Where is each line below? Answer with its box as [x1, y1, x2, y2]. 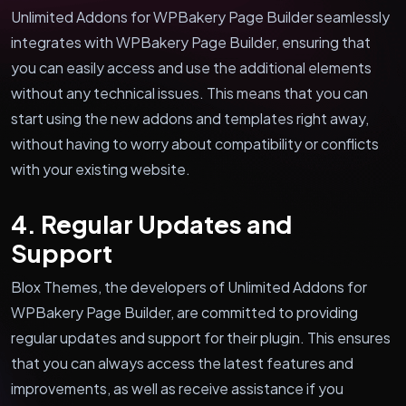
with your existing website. [11, 159, 190, 179]
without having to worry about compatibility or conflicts [11, 133, 379, 153]
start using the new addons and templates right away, [11, 108, 369, 128]
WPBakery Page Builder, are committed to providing [11, 302, 358, 322]
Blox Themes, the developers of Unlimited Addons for [11, 276, 367, 296]
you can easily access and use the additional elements [11, 57, 372, 77]
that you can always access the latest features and [11, 353, 353, 372]
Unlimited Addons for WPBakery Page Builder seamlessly [11, 6, 390, 26]
